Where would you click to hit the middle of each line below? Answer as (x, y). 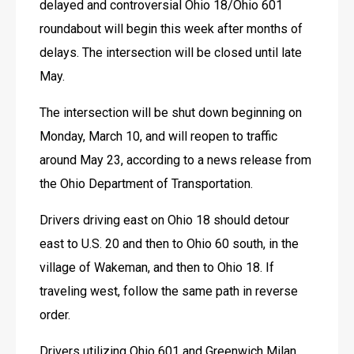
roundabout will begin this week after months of (171, 28)
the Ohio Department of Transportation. (148, 183)
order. (55, 314)
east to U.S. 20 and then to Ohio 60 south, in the (169, 243)
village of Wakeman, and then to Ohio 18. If (157, 267)
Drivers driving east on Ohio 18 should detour (164, 220)
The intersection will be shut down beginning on (171, 112)
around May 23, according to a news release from (175, 160)
